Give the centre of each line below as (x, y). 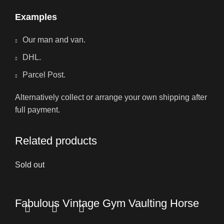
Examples (36, 17)
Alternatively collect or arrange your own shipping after (111, 97)
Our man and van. (54, 40)
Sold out (30, 165)
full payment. (37, 110)
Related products (56, 141)
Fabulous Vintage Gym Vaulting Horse (107, 203)
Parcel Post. (44, 75)
